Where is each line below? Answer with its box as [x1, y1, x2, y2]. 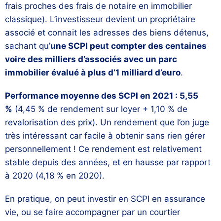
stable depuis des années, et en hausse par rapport [5, 157, 211, 168]
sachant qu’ [5, 41, 50, 51]
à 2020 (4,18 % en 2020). [5, 171, 105, 181]
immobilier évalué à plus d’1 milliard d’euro [5, 68, 181, 78]
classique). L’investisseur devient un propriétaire [5, 14, 195, 25]
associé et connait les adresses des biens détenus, [5, 28, 209, 38]
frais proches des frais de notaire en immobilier [5, 1, 192, 11]
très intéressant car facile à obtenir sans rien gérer [5, 131, 205, 141]
